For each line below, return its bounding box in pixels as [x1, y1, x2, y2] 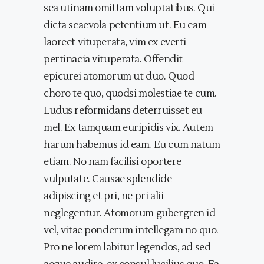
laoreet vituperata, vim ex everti [44, 36, 186, 49]
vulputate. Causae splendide [44, 173, 172, 186]
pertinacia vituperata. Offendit [44, 53, 183, 67]
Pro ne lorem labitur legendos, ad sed [44, 241, 211, 255]
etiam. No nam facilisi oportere [44, 156, 181, 169]
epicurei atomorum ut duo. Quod [44, 70, 194, 84]
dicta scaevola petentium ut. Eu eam [44, 19, 207, 32]
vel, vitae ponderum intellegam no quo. [44, 224, 219, 237]
